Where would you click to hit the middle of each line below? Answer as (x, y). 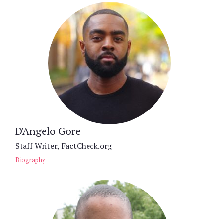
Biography (30, 160)
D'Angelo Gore (48, 131)
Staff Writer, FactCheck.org (64, 146)
